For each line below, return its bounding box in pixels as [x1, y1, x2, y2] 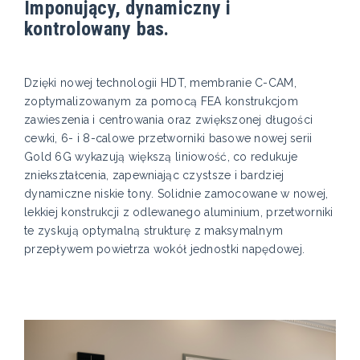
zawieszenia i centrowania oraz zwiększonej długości [24, 113, 313, 127]
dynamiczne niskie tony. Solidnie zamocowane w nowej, [24, 187, 329, 201]
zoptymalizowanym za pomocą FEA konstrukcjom [24, 95, 299, 108]
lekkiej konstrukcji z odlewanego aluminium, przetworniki [24, 206, 333, 219]
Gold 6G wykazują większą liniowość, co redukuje [24, 150, 298, 164]
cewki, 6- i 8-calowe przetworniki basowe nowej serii [24, 132, 313, 145]
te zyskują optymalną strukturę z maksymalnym [24, 224, 284, 238]
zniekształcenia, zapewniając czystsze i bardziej [24, 169, 284, 182]
